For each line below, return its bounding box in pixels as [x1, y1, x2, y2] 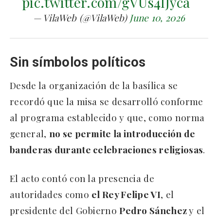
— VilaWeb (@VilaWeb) [33, 11, 130, 24]
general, [10, 127, 49, 140]
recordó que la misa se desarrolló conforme [10, 94, 203, 108]
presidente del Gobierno [10, 203, 120, 217]
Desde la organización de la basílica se [10, 78, 178, 91]
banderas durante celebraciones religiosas [10, 143, 203, 156]
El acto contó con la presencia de [10, 171, 154, 184]
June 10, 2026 [129, 11, 185, 24]
